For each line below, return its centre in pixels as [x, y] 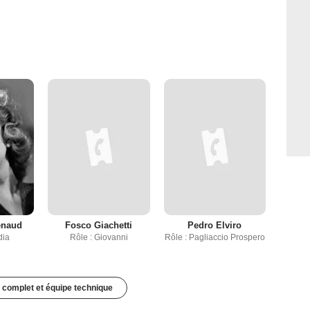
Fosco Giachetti [99, 226]
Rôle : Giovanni [99, 238]
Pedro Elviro [215, 226]
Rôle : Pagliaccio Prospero [215, 238]
